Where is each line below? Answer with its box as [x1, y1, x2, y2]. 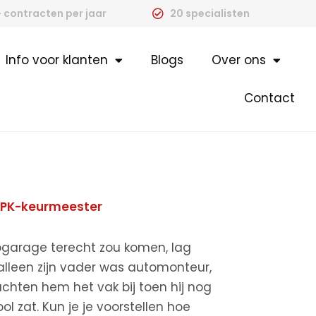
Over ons [212, 51, 266, 68]
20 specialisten [169, 6, 250, 20]
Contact [244, 90, 295, 107]
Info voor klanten [6, 51, 108, 68]
